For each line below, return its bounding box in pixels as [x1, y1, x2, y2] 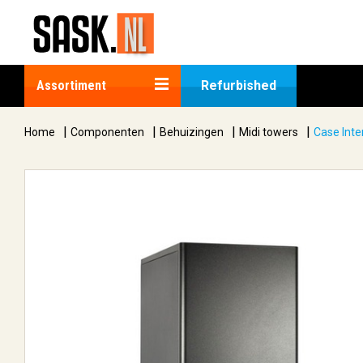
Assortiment [36, 78, 106, 93]
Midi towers [239, 126, 298, 139]
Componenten [70, 126, 144, 139]
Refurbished [201, 78, 276, 93]
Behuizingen [160, 126, 224, 139]
